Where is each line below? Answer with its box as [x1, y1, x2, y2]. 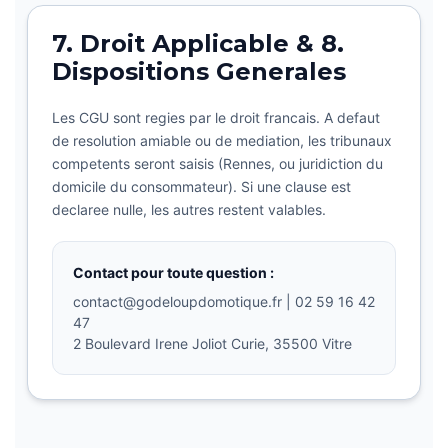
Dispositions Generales [52, 57, 346, 86]
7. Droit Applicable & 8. [52, 29, 344, 58]
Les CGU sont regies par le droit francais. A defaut [52, 109, 380, 126]
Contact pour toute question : [73, 264, 274, 281]
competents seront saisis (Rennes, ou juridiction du [52, 155, 383, 172]
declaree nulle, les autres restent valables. [52, 201, 326, 218]
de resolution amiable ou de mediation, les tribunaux [52, 132, 392, 149]
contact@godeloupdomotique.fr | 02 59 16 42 [73, 293, 375, 310]
